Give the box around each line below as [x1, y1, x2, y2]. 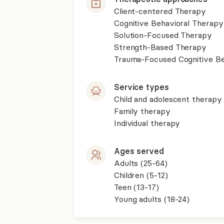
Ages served [113, 146, 164, 156]
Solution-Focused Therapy [113, 30, 212, 40]
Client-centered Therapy [113, 6, 206, 16]
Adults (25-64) [113, 158, 167, 168]
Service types [113, 82, 169, 92]
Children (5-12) [113, 170, 168, 180]
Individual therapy [113, 118, 180, 128]
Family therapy [113, 106, 170, 116]
